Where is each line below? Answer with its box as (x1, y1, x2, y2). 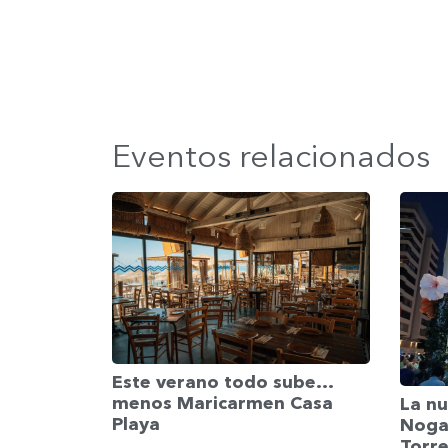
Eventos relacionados (112, 136, 430, 176)
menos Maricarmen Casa (112, 392, 333, 415)
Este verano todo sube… (112, 371, 333, 394)
